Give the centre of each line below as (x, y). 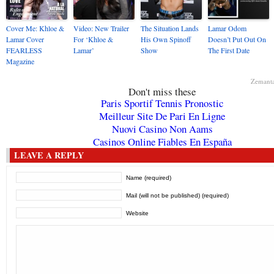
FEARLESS (24, 50)
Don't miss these (162, 91)
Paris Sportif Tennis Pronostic (162, 103)
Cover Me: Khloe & (35, 28)
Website (138, 213)
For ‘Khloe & (93, 39)
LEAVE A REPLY (49, 155)
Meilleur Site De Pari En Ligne (162, 116)
